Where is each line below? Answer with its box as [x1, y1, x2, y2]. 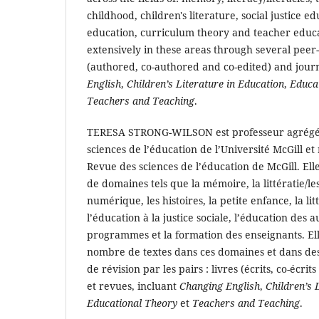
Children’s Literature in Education [127, 76, 284, 90]
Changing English [179, 278, 260, 293]
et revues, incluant [87, 278, 179, 293]
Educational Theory [87, 296, 177, 310]
